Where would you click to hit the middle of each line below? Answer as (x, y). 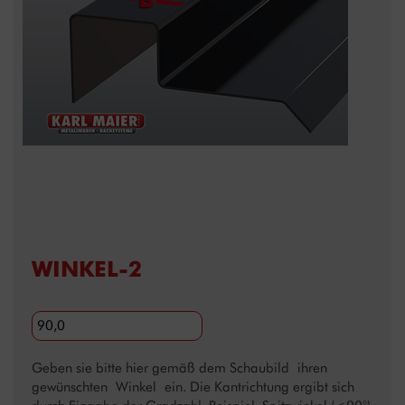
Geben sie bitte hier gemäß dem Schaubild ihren (179, 368)
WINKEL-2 (87, 269)
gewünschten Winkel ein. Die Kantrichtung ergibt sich (193, 387)
